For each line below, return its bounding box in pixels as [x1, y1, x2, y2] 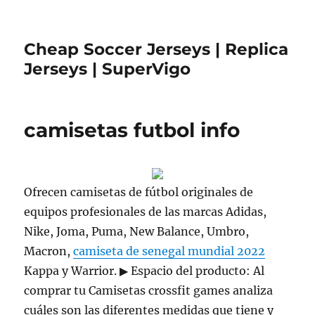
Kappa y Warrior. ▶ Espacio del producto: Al [24, 264, 265, 278]
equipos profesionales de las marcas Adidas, [24, 205, 267, 219]
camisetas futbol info [24, 118, 240, 142]
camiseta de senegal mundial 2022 [73, 244, 266, 258]
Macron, [24, 244, 74, 258]
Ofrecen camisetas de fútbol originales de [24, 185, 254, 199]
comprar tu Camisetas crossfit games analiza [24, 283, 274, 297]
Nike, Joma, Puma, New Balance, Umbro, [24, 224, 250, 238]
